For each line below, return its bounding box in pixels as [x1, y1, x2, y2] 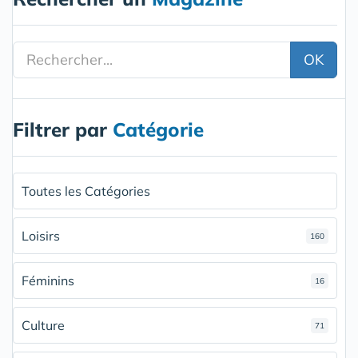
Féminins [22, 272, 74, 288]
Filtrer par [13, 117, 113, 141]
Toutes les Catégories [22, 182, 150, 199]
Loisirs [22, 227, 60, 244]
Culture [22, 316, 65, 333]
